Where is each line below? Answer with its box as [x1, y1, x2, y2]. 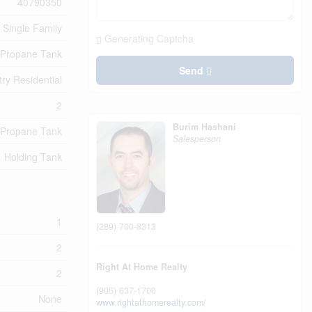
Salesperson [173, 132, 221, 145]
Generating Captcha [104, 31, 194, 45]
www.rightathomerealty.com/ [96, 295, 206, 309]
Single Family [3, 21, 62, 35]
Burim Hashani [173, 120, 236, 133]
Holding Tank [4, 150, 62, 164]
